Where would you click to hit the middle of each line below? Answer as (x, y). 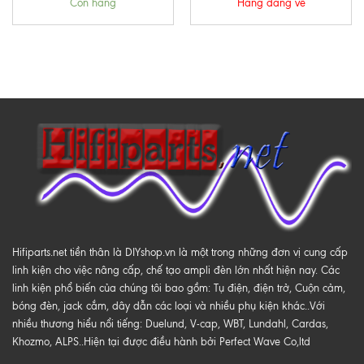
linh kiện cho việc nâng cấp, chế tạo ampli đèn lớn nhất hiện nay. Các (176, 270)
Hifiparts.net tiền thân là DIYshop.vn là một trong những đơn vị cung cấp (180, 252)
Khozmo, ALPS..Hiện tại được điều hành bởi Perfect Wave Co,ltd (161, 341)
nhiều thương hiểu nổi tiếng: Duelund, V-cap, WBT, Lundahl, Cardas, (170, 323)
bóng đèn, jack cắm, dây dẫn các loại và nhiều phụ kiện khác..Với (169, 305)
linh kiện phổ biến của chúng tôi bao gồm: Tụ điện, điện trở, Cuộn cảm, (179, 288)
